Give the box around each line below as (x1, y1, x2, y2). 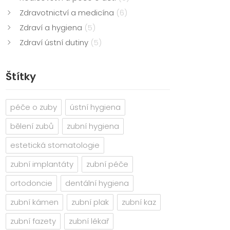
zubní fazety (10, 216, 56, 226)
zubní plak (71, 197, 109, 207)
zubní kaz (122, 197, 156, 207)
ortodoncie (10, 178, 52, 188)
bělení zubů (10, 121, 54, 131)
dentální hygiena (65, 178, 129, 188)
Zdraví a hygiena (20, 22, 84, 33)
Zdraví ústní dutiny (20, 37, 90, 48)
